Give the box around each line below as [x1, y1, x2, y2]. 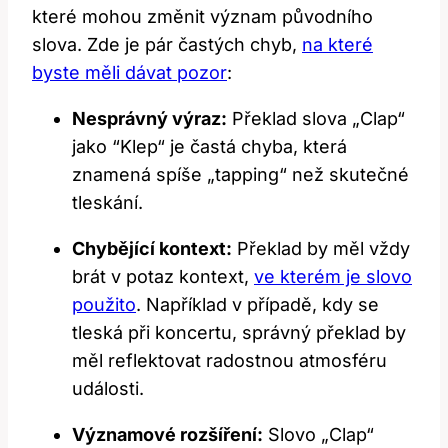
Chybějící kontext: [72, 237, 232, 259]
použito [72, 293, 136, 315]
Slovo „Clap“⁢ [263, 423, 374, 445]
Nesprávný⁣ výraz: [72, 107, 227, 129]
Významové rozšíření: [72, 423, 263, 445]
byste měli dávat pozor [32, 61, 227, 83]
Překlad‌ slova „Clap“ [227, 107, 405, 129]
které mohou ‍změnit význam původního [32, 5, 373, 27]
